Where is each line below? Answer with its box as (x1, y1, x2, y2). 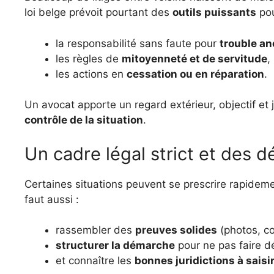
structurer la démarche (56, 239, 175, 251)
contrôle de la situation (24, 114, 143, 126)
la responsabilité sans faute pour (56, 37, 220, 50)
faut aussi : (24, 193, 79, 206)
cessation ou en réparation (127, 67, 264, 80)
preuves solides (135, 224, 217, 236)
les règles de (56, 52, 122, 65)
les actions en (56, 67, 127, 80)
